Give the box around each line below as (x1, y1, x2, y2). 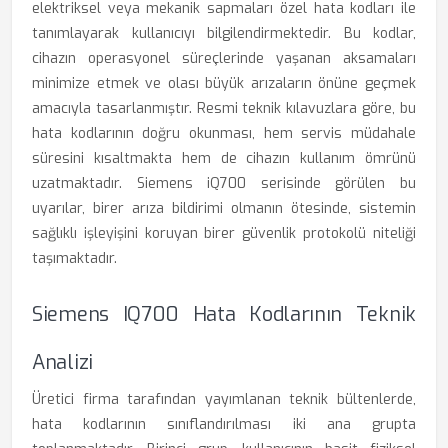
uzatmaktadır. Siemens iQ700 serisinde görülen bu (32, 174, 416, 193)
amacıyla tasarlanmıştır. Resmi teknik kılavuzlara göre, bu (32, 99, 416, 118)
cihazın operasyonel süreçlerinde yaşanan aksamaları (32, 49, 416, 68)
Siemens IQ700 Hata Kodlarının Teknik (32, 301, 416, 328)
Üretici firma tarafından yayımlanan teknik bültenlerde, (32, 390, 416, 409)
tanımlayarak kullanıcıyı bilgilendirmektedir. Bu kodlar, (32, 24, 416, 43)
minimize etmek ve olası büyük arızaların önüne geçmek (32, 74, 416, 93)
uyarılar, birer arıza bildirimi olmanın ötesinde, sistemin (32, 199, 416, 218)
